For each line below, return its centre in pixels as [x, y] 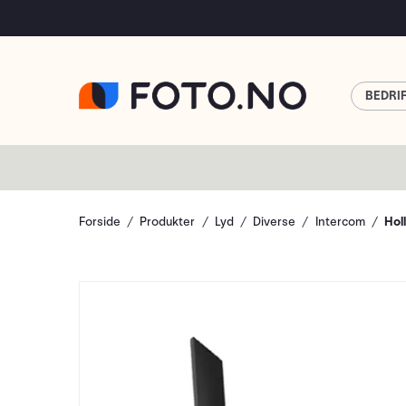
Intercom [340, 222]
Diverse [275, 222]
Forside [100, 222]
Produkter [168, 222]
